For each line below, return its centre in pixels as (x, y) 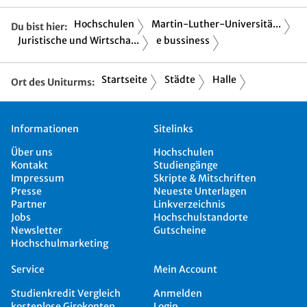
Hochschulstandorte (201, 218)
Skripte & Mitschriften (205, 179)
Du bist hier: (39, 26)
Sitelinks (173, 128)
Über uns (32, 152)
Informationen (45, 128)
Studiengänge (186, 165)
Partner (29, 205)
